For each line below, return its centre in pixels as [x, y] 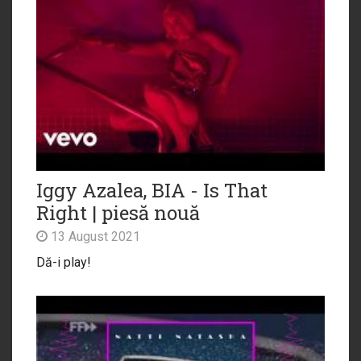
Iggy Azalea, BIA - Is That [152, 190]
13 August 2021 [94, 236]
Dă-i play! [64, 262]
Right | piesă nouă [118, 212]
